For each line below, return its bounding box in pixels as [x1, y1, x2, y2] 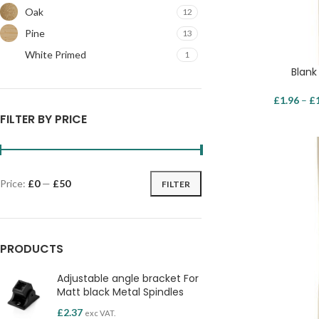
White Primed [25, 48, 86, 61]
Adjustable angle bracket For [57, 271, 199, 286]
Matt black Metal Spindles [57, 285, 184, 299]
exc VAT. [85, 308, 115, 318]
